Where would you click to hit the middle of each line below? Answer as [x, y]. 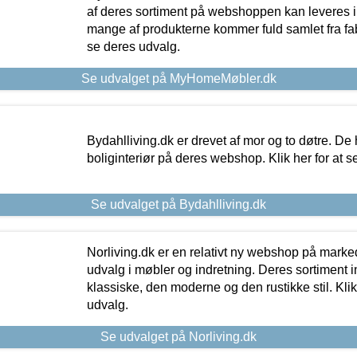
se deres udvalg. [133, 47]
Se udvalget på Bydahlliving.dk [178, 205]
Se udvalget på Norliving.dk [178, 337]
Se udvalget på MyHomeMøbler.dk [178, 79]
